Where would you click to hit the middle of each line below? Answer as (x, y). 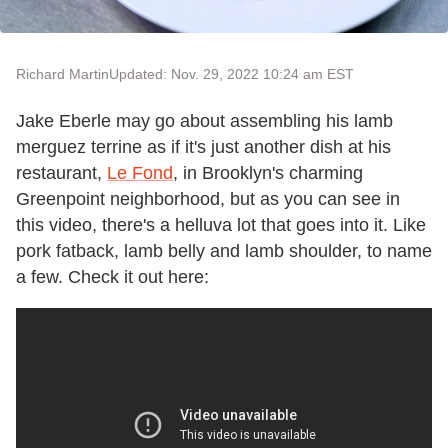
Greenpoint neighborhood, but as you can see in (208, 198)
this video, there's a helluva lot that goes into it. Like (221, 224)
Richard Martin (62, 73)
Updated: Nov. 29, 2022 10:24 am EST (231, 73)
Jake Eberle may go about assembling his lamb (204, 120)
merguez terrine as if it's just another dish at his (203, 146)
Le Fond (140, 172)
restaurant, (61, 172)
